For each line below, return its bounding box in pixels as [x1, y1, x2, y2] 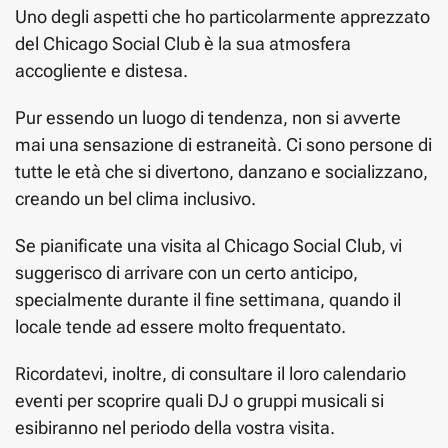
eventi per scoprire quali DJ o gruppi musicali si [15, 389, 384, 411]
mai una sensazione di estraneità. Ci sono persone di [15, 133, 432, 155]
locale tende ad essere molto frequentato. [15, 315, 346, 337]
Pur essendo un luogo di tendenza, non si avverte [15, 106, 401, 128]
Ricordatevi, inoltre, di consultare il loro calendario [15, 362, 406, 384]
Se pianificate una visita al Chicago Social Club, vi [15, 234, 402, 256]
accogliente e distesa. [15, 59, 188, 81]
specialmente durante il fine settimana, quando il [15, 288, 401, 310]
